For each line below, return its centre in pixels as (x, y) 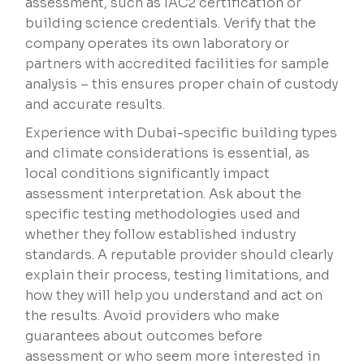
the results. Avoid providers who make (153, 316)
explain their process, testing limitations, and (178, 275)
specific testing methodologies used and (163, 214)
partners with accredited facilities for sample (178, 64)
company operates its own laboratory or (158, 44)
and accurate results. (95, 105)
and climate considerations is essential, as (168, 154)
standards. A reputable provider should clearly (180, 255)
